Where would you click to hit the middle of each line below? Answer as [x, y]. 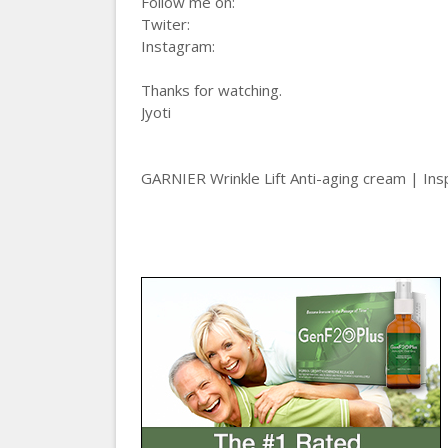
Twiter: [165, 24]
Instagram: [177, 46]
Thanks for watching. [211, 90]
